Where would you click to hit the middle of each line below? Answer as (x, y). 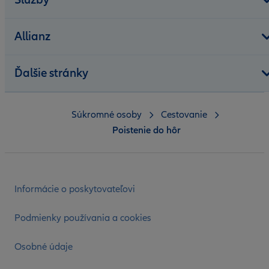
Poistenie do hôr (147, 130)
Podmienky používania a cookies (83, 218)
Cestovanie (184, 114)
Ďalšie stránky (51, 73)
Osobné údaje (44, 246)
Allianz (32, 36)
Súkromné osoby (107, 114)
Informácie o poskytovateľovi (75, 189)
